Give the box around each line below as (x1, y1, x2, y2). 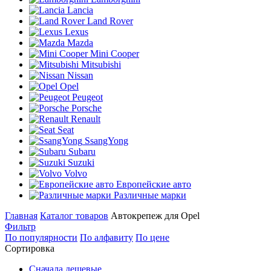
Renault (71, 114, 100, 124)
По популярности (5, 232, 77, 243)
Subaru (68, 146, 96, 157)
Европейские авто (116, 179, 191, 189)
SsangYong (85, 135, 128, 146)
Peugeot (72, 92, 103, 102)
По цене (135, 232, 169, 243)
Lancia (67, 5, 93, 15)
